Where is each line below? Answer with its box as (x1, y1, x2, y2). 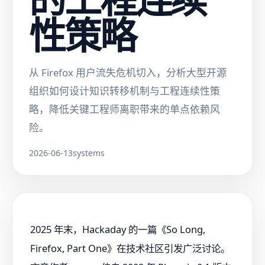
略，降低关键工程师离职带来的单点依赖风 (29, 102, 220, 116)
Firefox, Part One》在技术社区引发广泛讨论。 (30, 241, 230, 256)
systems (73, 147, 105, 159)
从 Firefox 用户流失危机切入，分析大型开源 (29, 66, 227, 79)
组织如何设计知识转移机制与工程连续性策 (29, 84, 220, 98)
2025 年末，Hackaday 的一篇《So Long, (30, 222, 205, 237)
